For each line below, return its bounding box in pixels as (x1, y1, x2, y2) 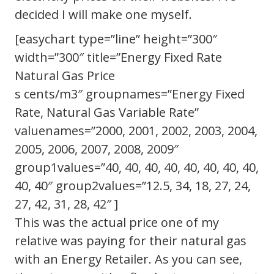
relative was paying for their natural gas (15, 232, 246, 249)
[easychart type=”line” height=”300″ (15, 30, 217, 47)
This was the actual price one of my (15, 213, 219, 231)
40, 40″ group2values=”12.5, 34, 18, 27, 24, (15, 177, 251, 194)
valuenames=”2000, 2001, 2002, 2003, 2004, (15, 122, 257, 139)
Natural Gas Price (15, 67, 115, 84)
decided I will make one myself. (15, 6, 192, 23)
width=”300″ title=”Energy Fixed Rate (15, 48, 222, 65)
